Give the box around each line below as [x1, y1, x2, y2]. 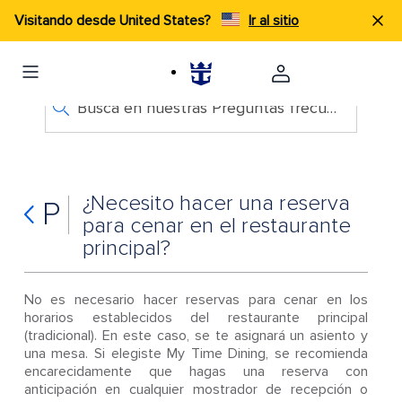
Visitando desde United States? [14, 12, 214, 30]
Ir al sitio [249, 12, 299, 30]
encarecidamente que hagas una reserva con [23, 363, 369, 380]
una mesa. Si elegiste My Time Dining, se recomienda [23, 345, 369, 363]
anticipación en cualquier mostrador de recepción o [23, 380, 369, 398]
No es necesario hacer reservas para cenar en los [23, 291, 369, 309]
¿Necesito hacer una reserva [82, 190, 350, 216]
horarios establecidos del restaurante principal [23, 309, 369, 327]
